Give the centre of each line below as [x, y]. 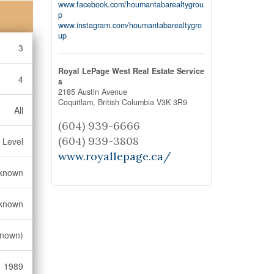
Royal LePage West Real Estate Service [131, 71]
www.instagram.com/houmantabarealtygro [130, 25]
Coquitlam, [78, 102]
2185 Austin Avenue [92, 91]
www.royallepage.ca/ [114, 156]
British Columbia [126, 102]
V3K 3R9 [172, 102]
